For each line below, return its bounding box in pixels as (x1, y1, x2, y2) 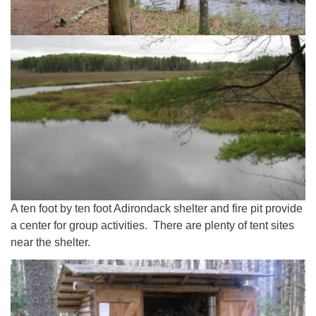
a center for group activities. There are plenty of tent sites (11, 219, 294, 231)
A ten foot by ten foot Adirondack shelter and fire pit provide (11, 202, 303, 214)
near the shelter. (11, 236, 90, 248)
